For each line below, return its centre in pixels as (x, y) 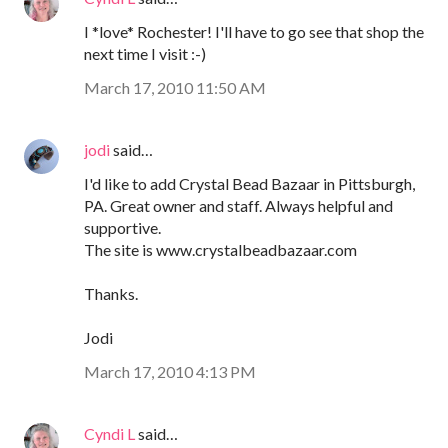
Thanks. (111, 294)
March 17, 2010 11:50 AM (175, 88)
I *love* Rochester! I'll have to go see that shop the (254, 32)
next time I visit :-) (145, 54)
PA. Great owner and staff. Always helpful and (238, 206)
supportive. (122, 228)
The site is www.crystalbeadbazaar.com (220, 250)
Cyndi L (109, 434)
